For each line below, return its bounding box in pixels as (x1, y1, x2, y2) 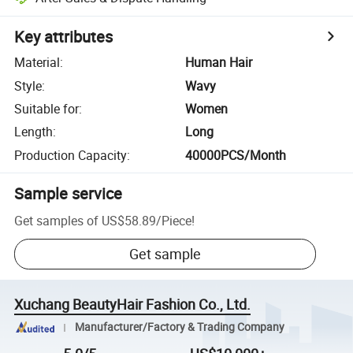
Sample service (14, 182, 123, 204)
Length (14, 123, 54, 141)
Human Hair (185, 54, 253, 72)
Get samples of (14, 211, 99, 229)
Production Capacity (14, 146, 128, 164)
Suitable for (14, 99, 80, 117)
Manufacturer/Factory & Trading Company (74, 320, 284, 335)
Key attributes (14, 26, 113, 48)
